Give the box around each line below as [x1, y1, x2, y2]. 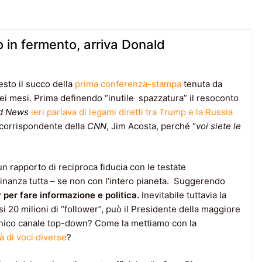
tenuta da [181, 78, 222, 89]
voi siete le [196, 120, 241, 132]
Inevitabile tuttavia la [139, 189, 226, 201]
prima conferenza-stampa [75, 78, 181, 89]
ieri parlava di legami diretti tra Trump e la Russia [31, 106, 233, 118]
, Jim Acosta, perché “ [106, 120, 196, 132]
